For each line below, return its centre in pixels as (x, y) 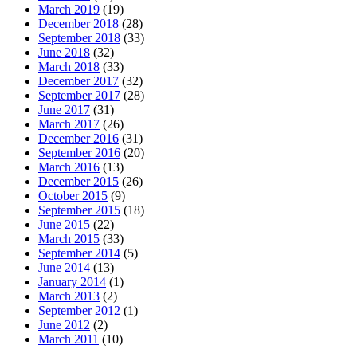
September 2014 (79, 253)
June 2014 (64, 268)
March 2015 (69, 239)
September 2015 (79, 210)
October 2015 (73, 196)
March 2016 (69, 167)
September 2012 (79, 311)
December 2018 (78, 24)
